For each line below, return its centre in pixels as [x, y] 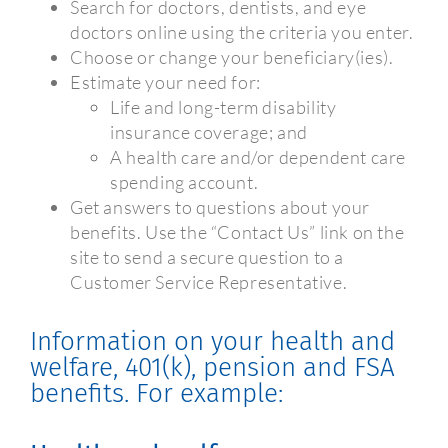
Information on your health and [212, 342]
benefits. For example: [156, 394]
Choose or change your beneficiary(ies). [232, 56]
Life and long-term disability [223, 106]
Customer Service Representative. [209, 281]
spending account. [184, 181]
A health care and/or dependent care [258, 156]
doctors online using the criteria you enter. [242, 31]
